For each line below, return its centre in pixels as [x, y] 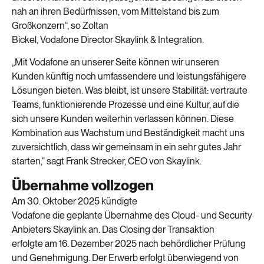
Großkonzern [38, 25]
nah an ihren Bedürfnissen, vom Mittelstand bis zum [115, 11]
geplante [84, 216]
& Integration [175, 39]
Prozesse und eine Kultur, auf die [174, 104]
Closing [135, 230]
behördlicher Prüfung [203, 244]
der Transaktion [182, 230]
